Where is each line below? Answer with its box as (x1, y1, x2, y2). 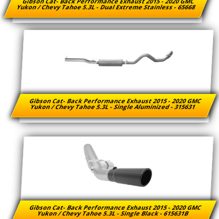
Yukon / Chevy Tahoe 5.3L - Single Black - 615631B (36, 209, 191, 218)
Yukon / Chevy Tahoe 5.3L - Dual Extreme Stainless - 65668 (15, 3, 197, 12)
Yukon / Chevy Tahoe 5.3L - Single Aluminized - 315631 (29, 103, 197, 111)
